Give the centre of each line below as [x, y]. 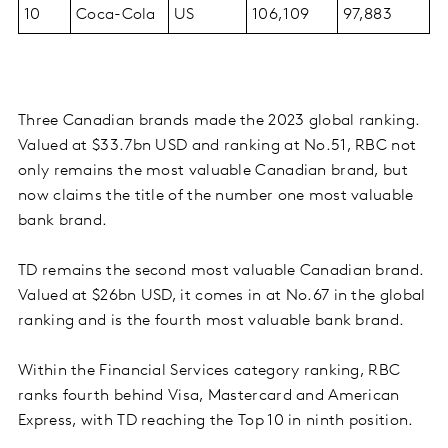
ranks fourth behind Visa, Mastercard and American [209, 396]
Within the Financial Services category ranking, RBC [209, 371]
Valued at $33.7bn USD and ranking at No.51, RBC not [217, 146]
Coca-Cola [116, 15]
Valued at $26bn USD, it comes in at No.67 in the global [222, 296]
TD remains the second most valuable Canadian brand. [221, 271]
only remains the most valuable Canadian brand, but [213, 171]
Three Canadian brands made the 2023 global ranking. [219, 121]
